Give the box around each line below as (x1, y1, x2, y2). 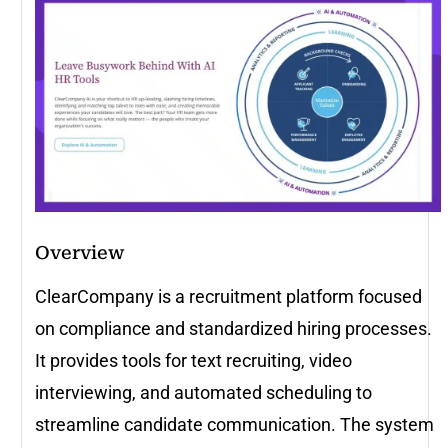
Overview (35, 242, 124, 264)
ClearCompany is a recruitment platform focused (35, 286, 422, 308)
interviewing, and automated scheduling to (35, 382, 372, 404)
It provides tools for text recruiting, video (35, 350, 352, 372)
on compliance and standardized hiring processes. (35, 318, 432, 340)
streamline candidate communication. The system (35, 414, 434, 436)
